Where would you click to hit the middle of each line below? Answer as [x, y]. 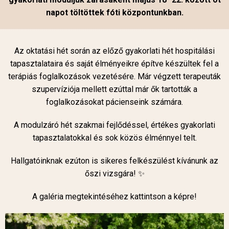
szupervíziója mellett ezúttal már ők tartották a [114, 89]
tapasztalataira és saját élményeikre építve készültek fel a [114, 63]
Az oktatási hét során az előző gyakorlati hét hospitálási [114, 51]
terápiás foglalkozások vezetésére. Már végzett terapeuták [114, 76]
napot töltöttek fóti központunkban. [114, 12]
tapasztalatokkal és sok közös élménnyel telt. [114, 138]
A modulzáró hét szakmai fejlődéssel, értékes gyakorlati [114, 125]
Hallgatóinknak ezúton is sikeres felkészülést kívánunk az [114, 161]
